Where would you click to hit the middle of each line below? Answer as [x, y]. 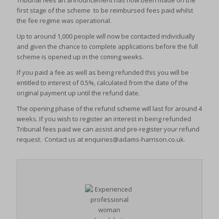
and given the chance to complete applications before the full [107, 47]
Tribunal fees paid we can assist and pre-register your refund [108, 129]
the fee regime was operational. [64, 21]
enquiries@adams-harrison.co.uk [134, 140]
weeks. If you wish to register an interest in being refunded [104, 119]
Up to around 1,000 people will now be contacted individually [106, 36]
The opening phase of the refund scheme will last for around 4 [109, 109]
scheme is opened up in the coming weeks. [80, 57]
